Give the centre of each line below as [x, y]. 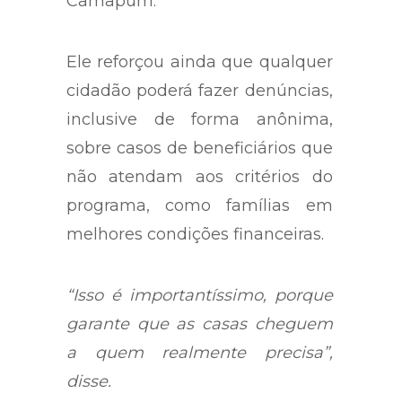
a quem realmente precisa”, [200, 353]
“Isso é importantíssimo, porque [200, 296]
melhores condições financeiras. [195, 235]
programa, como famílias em [200, 206]
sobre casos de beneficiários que [200, 149]
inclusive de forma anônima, [200, 120]
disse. [89, 382]
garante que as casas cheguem [200, 324]
